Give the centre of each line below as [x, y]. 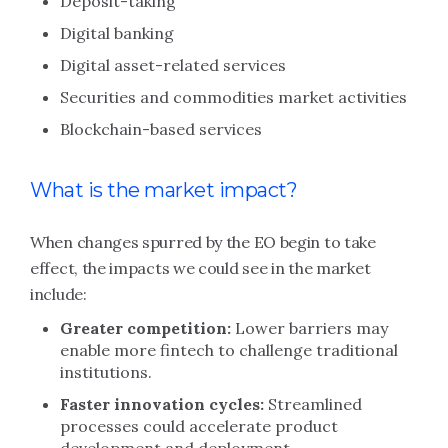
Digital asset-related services [173, 65]
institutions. [106, 372]
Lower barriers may [309, 328]
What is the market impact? [163, 190]
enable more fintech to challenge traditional [229, 350]
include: [58, 294]
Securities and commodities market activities [233, 97]
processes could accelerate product [199, 426]
